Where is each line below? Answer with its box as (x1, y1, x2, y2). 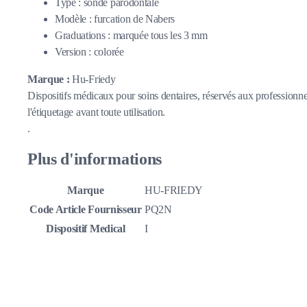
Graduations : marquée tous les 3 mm (55, 29, 208, 41)
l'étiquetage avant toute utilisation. (27, 106, 166, 118)
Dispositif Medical (46, 223, 125, 235)
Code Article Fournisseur (29, 204, 142, 216)
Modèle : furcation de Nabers (55, 12, 175, 25)
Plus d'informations (27, 149, 162, 168)
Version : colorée (55, 45, 124, 58)
